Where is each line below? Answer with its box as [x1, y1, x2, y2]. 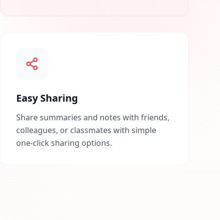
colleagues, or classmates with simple [16, 125, 156, 136]
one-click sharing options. [16, 137, 112, 148]
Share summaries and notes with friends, [16, 112, 169, 123]
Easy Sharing [16, 91, 78, 105]
